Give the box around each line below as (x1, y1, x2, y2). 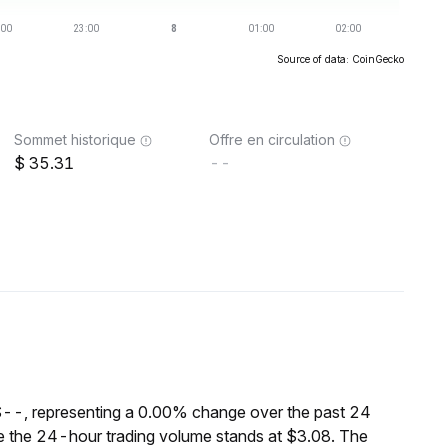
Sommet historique (14, 131, 136, 148)
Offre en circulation (209, 131, 335, 148)
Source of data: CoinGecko (277, 53, 404, 65)
